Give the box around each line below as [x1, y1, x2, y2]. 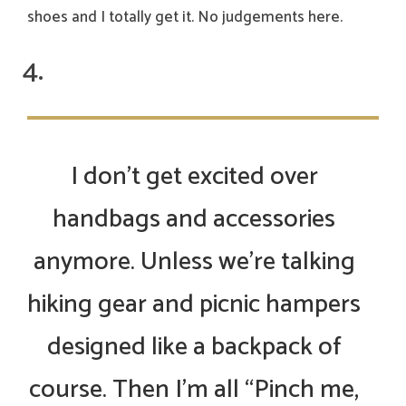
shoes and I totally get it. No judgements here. [27, 5, 343, 31]
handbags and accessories [53, 198, 335, 241]
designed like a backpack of [46, 326, 342, 369]
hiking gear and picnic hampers [27, 284, 361, 326]
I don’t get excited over [70, 156, 318, 198]
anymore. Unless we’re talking [33, 241, 355, 284]
